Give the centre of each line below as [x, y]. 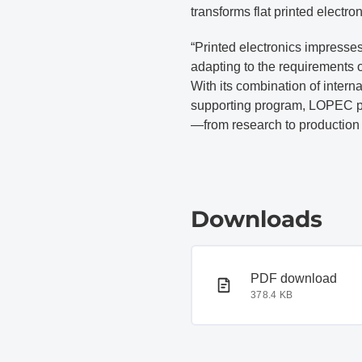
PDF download [294, 278]
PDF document [257, 278]
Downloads [257, 219]
